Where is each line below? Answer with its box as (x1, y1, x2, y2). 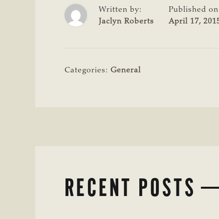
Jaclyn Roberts (99, 17, 154, 25)
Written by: (99, 5, 142, 14)
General (110, 66, 141, 74)
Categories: (65, 66, 110, 74)
